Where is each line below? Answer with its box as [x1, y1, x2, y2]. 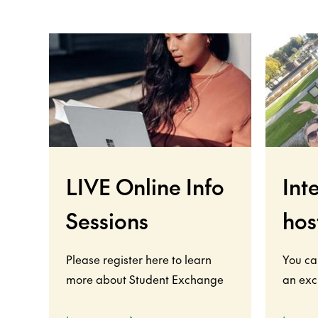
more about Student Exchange [66, 270, 224, 287]
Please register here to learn [66, 251, 212, 267]
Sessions [66, 205, 148, 235]
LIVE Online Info [66, 171, 224, 201]
